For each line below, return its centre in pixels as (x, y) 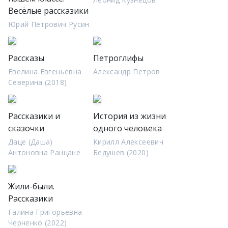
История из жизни (130, 116)
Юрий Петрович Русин (49, 24)
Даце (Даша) (31, 142)
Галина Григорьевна (45, 212)
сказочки (26, 128)
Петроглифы (118, 58)
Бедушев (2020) (121, 152)
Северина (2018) (38, 82)
